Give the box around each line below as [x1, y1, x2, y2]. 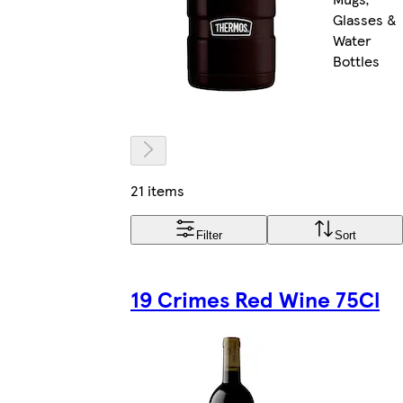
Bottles [333, 50, 380, 72]
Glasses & [333, 9, 397, 31]
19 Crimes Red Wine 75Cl [130, 282, 380, 314]
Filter [196, 228, 223, 242]
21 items [130, 179, 184, 201]
